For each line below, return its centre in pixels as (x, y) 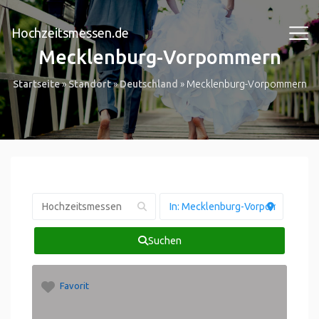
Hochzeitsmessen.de (70, 33)
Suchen (164, 241)
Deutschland (148, 84)
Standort (89, 84)
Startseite (36, 84)
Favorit (74, 286)
